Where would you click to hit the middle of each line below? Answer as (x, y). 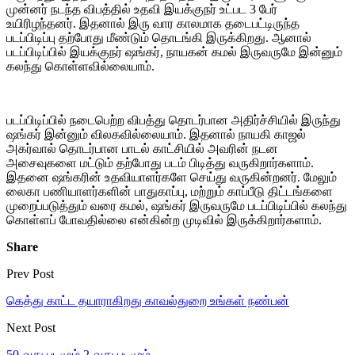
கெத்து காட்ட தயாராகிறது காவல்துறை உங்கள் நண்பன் (148, 300)
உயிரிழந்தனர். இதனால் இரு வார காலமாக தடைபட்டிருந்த (153, 23)
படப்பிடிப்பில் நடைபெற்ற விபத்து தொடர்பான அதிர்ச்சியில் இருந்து (174, 120)
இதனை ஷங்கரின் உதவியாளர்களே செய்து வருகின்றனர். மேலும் (172, 177)
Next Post (31, 327)
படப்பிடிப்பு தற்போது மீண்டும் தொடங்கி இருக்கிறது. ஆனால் (159, 37)
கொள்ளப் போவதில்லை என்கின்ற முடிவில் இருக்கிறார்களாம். (164, 219)
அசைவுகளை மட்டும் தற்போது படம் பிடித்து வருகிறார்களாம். (160, 162)
